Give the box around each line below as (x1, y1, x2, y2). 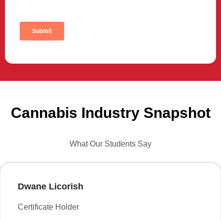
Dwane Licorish (18, 181, 83, 191)
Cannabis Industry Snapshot (10, 105, 211, 121)
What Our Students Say (70, 140, 151, 148)
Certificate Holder (18, 203, 79, 212)
